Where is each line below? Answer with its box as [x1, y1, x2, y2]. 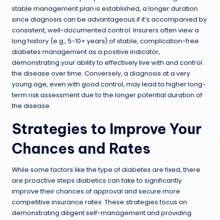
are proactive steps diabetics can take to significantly [12, 176, 182, 185]
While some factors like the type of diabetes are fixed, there [12, 165, 200, 174]
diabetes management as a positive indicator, [12, 47, 160, 56]
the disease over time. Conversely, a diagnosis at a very [12, 69, 190, 78]
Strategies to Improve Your [12, 119, 202, 138]
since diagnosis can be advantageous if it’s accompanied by [12, 15, 207, 24]
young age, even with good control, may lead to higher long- [12, 80, 206, 88]
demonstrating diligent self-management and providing [12, 208, 192, 217]
